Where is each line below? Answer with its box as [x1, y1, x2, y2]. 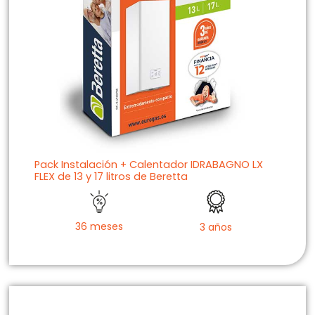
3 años [199, 219, 232, 234]
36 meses [75, 219, 124, 234]
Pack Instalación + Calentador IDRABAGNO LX [34, 157, 263, 172]
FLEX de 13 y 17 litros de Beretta [34, 169, 188, 184]
